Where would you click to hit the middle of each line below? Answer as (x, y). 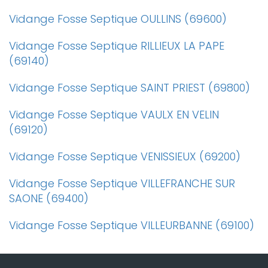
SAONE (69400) (49, 198)
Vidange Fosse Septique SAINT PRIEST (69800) (130, 88)
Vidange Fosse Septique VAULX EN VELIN (114, 115)
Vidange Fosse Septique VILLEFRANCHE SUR (122, 183)
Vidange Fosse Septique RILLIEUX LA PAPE (117, 46)
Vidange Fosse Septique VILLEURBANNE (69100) (132, 225)
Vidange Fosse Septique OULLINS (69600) (118, 19)
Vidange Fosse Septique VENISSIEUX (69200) (125, 156)
